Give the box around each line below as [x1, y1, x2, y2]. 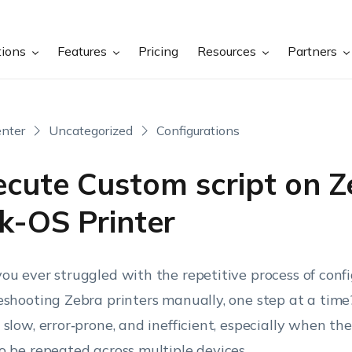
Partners [288, 43, 341, 59]
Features [57, 43, 111, 59]
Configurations [156, 123, 240, 138]
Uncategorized [48, 123, 133, 138]
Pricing [138, 43, 179, 59]
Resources [197, 43, 260, 59]
